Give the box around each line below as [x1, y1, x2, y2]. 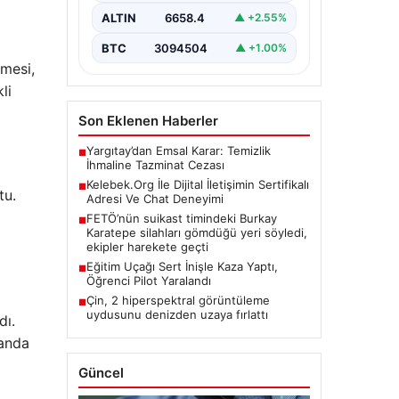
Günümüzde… [98, 16, 176, 31]
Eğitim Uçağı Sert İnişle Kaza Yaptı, [85, 258, 278, 273]
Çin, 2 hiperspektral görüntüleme [85, 292, 270, 307]
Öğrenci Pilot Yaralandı [85, 273, 211, 288]
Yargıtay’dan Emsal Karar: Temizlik [85, 142, 271, 158]
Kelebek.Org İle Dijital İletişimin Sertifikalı [85, 176, 309, 191]
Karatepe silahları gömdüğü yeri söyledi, [85, 224, 307, 240]
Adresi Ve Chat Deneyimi [85, 191, 224, 206]
